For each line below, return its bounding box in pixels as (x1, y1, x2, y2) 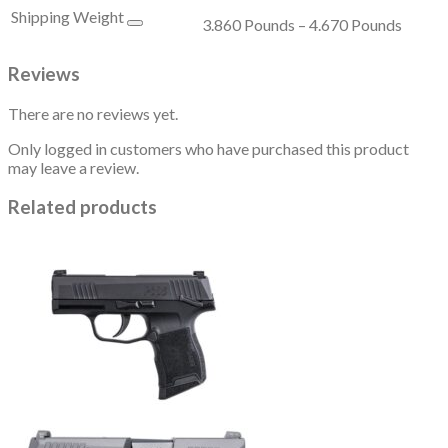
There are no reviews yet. (8, 104, 178, 124)
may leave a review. (8, 158, 139, 178)
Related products (8, 195, 157, 218)
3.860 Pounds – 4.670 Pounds (202, 14, 402, 34)
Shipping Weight (11, 6, 127, 26)
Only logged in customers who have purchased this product (8, 139, 409, 159)
